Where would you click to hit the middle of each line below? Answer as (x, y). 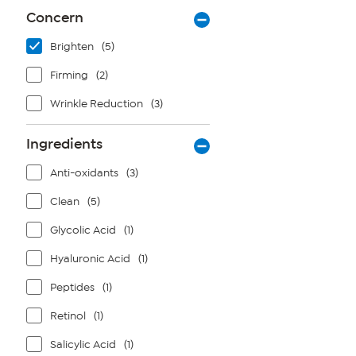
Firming (69, 75)
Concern (55, 17)
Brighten (72, 46)
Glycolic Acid (83, 230)
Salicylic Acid (83, 344)
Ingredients (64, 144)
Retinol (68, 316)
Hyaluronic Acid (90, 259)
